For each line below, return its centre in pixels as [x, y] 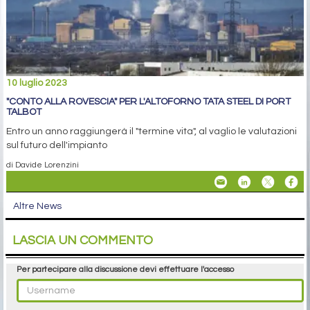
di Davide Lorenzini [43, 164]
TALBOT [24, 112]
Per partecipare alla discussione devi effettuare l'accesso [125, 269]
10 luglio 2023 [37, 83]
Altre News [37, 206]
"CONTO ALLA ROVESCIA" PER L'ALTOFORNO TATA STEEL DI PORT [148, 101]
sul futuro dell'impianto [57, 145]
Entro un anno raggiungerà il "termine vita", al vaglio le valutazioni [152, 131]
